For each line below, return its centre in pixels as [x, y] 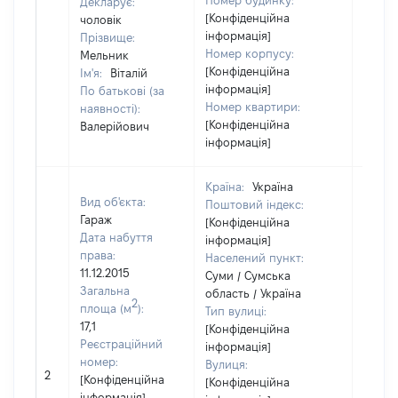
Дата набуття [116, 237]
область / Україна [253, 293]
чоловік [101, 20]
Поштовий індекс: [255, 204]
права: [98, 255]
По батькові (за [122, 91]
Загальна [105, 291]
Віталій [129, 73]
